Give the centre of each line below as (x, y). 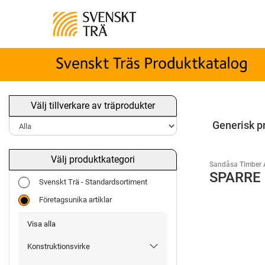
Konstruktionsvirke (59, 247)
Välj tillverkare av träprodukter (93, 106)
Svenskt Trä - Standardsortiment (93, 182)
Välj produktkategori (93, 160)
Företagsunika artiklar (75, 200)
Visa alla (41, 224)
